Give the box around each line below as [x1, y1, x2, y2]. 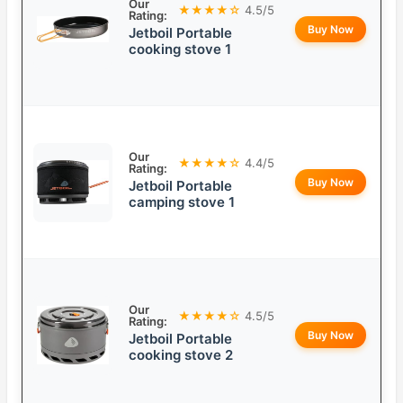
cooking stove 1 [129, 40, 231, 58]
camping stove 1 [129, 193, 235, 211]
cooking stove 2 [129, 346, 233, 364]
